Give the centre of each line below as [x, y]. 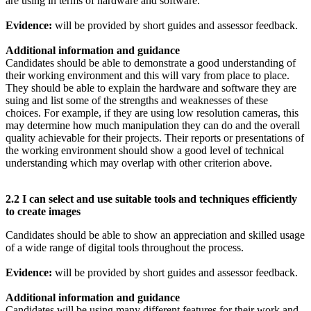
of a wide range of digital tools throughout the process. [125, 247]
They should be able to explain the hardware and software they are [151, 87]
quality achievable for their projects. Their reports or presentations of [155, 137]
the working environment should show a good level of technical [145, 150]
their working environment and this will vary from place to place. [148, 75]
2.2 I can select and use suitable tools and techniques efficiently [151, 199]
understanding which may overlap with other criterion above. [139, 162]
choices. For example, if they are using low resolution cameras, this [152, 112]
